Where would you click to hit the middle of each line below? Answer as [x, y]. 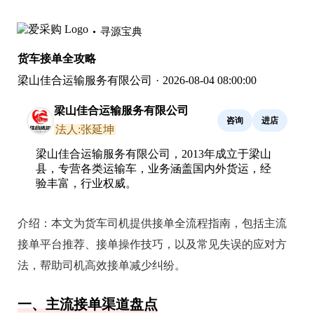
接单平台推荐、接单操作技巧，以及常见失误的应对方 [152, 244]
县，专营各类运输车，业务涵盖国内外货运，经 [153, 169]
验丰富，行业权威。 [86, 183]
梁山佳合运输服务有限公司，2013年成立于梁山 [153, 154]
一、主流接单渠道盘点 [88, 304]
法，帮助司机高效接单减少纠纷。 [102, 265]
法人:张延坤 [85, 129]
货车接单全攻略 [57, 59]
